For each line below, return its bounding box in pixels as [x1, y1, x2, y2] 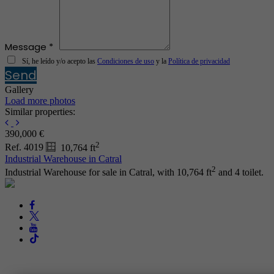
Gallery [5, 84, 34, 95]
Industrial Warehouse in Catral [5, 153, 122, 164]
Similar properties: [5, 106, 75, 117]
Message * [5, 40, 53, 54]
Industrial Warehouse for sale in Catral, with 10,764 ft [5, 166, 212, 177]
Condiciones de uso [97, 57, 154, 66]
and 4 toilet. [216, 166, 264, 177]
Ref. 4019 [5, 142, 46, 153]
